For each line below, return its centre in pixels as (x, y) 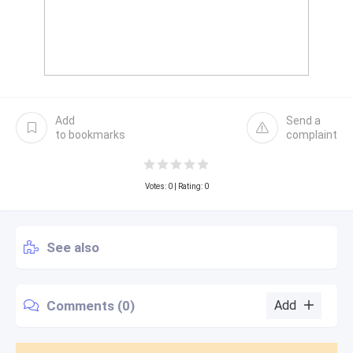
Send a (303, 121)
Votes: (156, 186)
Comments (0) (91, 305)
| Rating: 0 (190, 186)
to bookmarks (90, 135)
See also (73, 247)
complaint (312, 135)
